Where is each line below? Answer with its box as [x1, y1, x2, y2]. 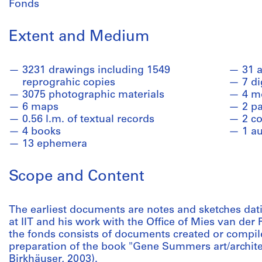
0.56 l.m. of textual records [22, 114, 154, 125]
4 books [22, 126, 61, 137]
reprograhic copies [22, 77, 115, 88]
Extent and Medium [9, 29, 150, 45]
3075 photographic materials [22, 89, 164, 101]
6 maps [22, 102, 58, 113]
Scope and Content [9, 169, 144, 185]
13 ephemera [22, 139, 87, 150]
